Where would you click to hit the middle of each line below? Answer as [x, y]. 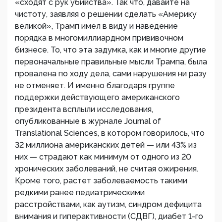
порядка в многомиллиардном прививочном [99, 38]
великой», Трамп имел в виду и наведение [96, 26]
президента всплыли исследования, [84, 110]
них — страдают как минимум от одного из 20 [103, 157]
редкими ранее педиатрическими [80, 193]
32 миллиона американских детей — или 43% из [106, 145]
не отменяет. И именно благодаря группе [95, 86]
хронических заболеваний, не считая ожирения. [107, 169]
